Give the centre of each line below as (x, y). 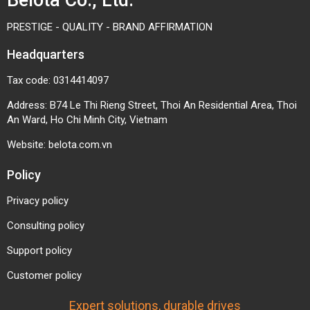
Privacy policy (38, 83)
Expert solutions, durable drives (155, 188)
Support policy (39, 133)
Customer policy (44, 157)
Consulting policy (46, 108)
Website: (28, 27)
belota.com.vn (80, 27)
